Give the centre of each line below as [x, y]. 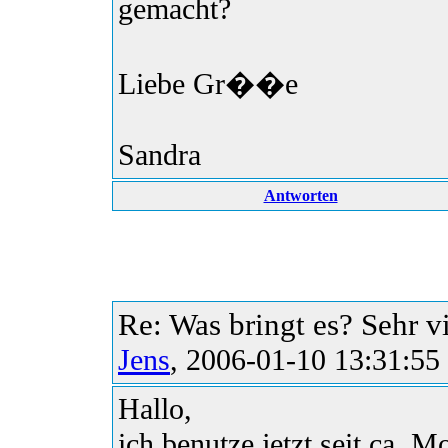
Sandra [159, 155]
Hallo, [155, 409]
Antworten [300, 196]
